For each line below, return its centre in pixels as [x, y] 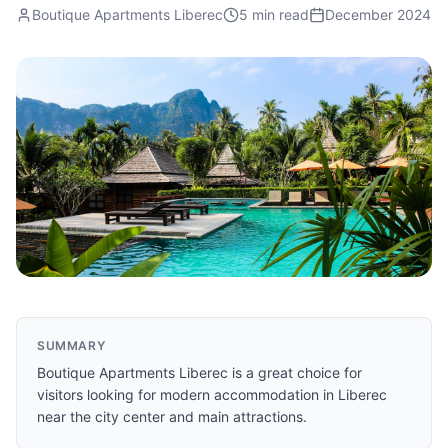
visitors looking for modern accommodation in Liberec [212, 394]
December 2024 [378, 14]
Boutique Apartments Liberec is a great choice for [199, 372]
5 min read [274, 14]
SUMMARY [71, 345]
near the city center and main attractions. [172, 416]
